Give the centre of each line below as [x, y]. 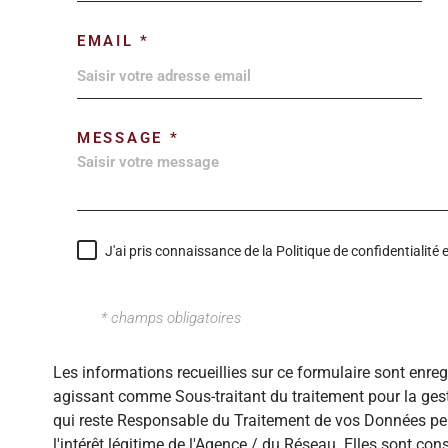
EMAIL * [113, 41]
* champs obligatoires [171, 318]
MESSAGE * [128, 137]
